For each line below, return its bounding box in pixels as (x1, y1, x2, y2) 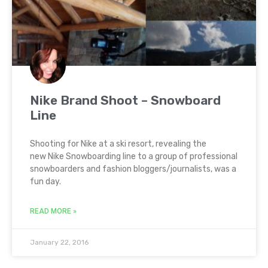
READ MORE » (30, 207, 77, 215)
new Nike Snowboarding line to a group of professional (30, 151, 237, 162)
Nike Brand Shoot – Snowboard (30, 93, 221, 108)
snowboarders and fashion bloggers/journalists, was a (30, 164, 236, 174)
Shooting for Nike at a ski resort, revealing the (30, 139, 206, 149)
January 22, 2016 (30, 238, 89, 246)
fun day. (30, 176, 61, 187)
